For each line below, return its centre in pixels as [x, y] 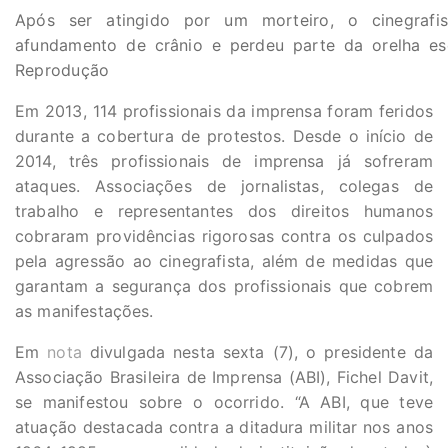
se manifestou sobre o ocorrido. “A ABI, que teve [224, 402]
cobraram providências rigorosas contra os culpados [224, 236]
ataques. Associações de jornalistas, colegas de [224, 186]
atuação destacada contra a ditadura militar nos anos [224, 427]
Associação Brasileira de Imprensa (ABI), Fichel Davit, [224, 377]
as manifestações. [84, 311]
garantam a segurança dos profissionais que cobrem [224, 286]
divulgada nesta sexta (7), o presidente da [257, 352]
